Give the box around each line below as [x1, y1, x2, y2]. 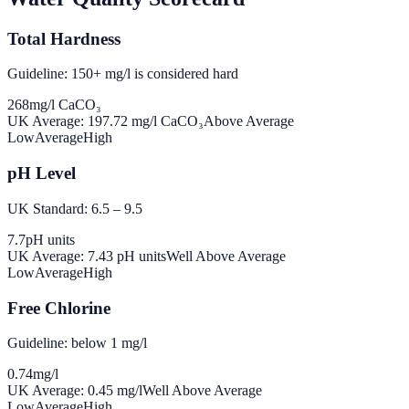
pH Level [7, 163, 76, 184]
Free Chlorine [7, 298, 110, 318]
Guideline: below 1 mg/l [7, 335, 147, 351]
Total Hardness [7, 28, 121, 48]
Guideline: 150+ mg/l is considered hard [7, 66, 238, 82]
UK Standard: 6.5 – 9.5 [7, 200, 142, 216]
